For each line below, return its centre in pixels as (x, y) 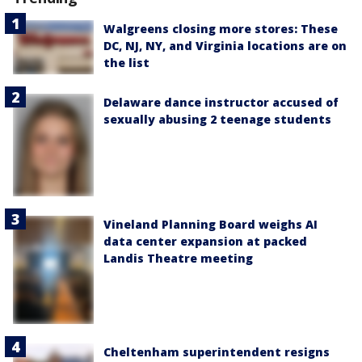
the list (126, 63)
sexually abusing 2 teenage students (217, 120)
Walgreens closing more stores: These (221, 29)
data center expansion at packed (205, 242)
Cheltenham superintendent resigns (217, 351)
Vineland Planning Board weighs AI (210, 225)
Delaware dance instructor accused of (221, 103)
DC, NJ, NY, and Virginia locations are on (225, 46)
